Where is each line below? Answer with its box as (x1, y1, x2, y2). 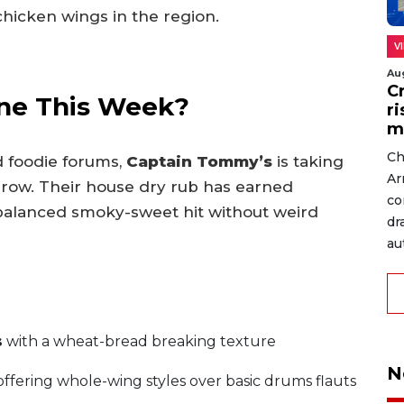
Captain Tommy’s (126, 151, 272, 170)
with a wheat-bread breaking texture (3, 333, 276, 351)
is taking (272, 151, 344, 170)
